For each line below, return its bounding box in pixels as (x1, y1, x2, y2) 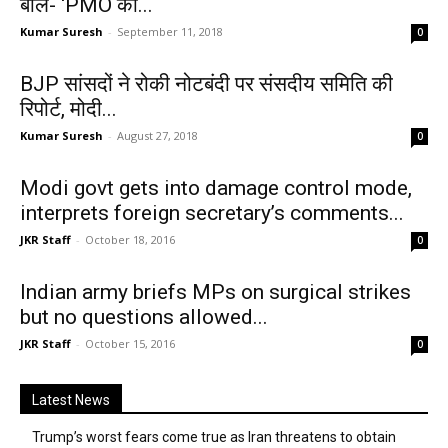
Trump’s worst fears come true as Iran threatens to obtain (32, 429, 396, 445)
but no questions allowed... (20, 305, 268, 329)
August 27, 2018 (117, 128, 198, 143)
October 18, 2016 (85, 232, 175, 247)
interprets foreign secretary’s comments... (20, 201, 404, 225)
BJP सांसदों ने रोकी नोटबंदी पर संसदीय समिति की (20, 72, 393, 96)
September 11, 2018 (117, 24, 223, 39)
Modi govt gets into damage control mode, (20, 176, 412, 200)
